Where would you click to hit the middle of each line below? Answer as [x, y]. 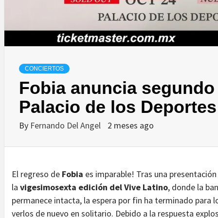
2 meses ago [131, 125]
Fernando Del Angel [66, 125]
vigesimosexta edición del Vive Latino [94, 187]
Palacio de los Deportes [118, 107]
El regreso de [37, 174]
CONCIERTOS [44, 68]
